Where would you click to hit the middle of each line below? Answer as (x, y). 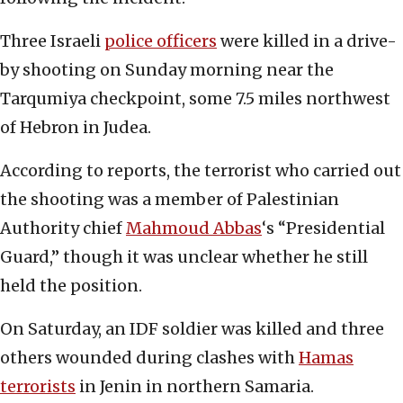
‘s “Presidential (323, 228)
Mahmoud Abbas (194, 228)
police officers (161, 41)
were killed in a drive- (307, 41)
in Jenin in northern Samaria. (195, 387)
